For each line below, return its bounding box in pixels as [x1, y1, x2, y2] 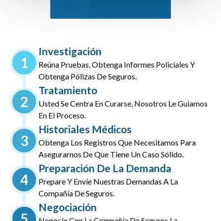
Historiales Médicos [38, 122, 132, 135]
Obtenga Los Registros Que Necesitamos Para [38, 137, 196, 147]
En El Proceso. [38, 110, 86, 120]
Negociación [38, 200, 97, 213]
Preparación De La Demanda [38, 161, 171, 174]
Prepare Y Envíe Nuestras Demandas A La [38, 176, 178, 186]
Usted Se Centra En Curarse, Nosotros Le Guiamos [38, 98, 208, 108]
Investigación [38, 44, 102, 57]
